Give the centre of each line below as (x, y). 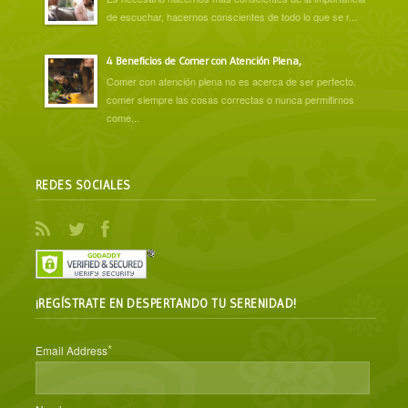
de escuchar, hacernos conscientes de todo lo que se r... (231, 16)
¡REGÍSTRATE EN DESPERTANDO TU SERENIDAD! (166, 303)
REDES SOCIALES (83, 184)
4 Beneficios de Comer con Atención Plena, (204, 60)
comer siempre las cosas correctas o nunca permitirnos (230, 99)
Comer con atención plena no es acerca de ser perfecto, (231, 81)
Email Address (71, 350)
